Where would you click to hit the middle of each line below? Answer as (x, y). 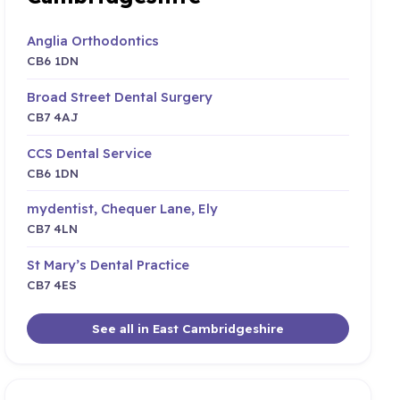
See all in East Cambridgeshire (188, 328)
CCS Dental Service (90, 153)
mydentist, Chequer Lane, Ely (123, 209)
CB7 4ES (52, 284)
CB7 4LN (53, 229)
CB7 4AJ (53, 116)
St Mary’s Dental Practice (108, 264)
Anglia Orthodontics (93, 41)
